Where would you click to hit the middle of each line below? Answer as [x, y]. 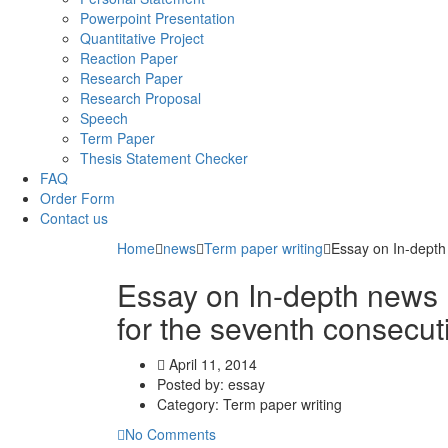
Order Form [77, 198]
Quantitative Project [142, 38]
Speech [104, 118]
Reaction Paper [129, 58]
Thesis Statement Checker [164, 158]
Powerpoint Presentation [157, 18]
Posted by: [192, 384]
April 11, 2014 [211, 364]
